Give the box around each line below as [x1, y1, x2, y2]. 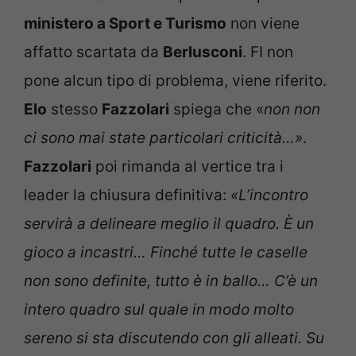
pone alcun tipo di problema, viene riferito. [24, 71, 327, 90]
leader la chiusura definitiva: [24, 185, 230, 204]
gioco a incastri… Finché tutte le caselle [24, 242, 308, 261]
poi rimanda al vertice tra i [91, 157, 284, 176]
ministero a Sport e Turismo [24, 14, 226, 33]
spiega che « [169, 99, 264, 118]
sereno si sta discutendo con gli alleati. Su [24, 328, 324, 347]
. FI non [242, 42, 293, 61]
